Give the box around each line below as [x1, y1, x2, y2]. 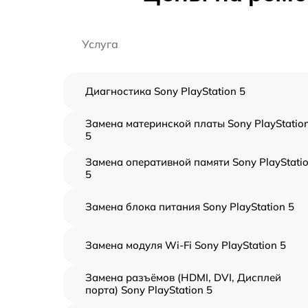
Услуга [82, 36, 118, 51]
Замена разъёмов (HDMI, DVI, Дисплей [85, 270, 281, 284]
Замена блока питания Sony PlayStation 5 [85, 199, 294, 213]
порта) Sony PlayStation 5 [85, 283, 212, 296]
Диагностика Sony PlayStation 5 [85, 84, 245, 98]
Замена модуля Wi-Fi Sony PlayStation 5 [85, 238, 286, 252]
